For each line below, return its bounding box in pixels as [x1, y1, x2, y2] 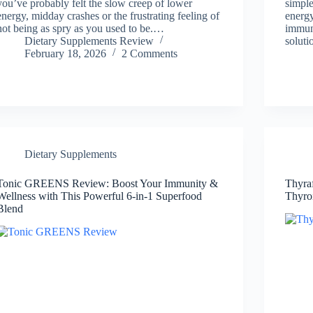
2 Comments [122, 47, 178, 59]
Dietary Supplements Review [24, 34, 154, 47]
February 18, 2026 [24, 47, 107, 59]
